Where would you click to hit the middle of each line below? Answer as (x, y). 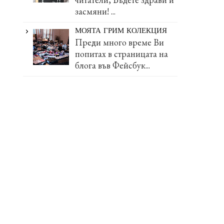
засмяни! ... (95, 11)
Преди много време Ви (120, 42)
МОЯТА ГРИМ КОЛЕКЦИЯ (121, 31)
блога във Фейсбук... (113, 65)
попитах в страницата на (122, 54)
